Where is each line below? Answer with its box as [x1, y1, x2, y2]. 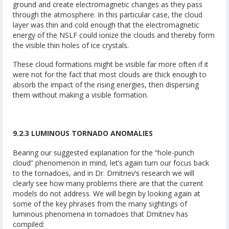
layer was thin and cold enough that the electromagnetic [13, 19, 199, 30]
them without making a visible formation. [13, 90, 148, 100]
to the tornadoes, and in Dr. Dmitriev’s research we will [13, 168, 194, 178]
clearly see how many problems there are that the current [13, 178, 203, 188]
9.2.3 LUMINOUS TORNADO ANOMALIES [13, 128, 153, 139]
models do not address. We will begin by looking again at [13, 188, 200, 198]
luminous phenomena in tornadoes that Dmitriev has [13, 209, 188, 219]
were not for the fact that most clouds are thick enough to [13, 70, 207, 80]
